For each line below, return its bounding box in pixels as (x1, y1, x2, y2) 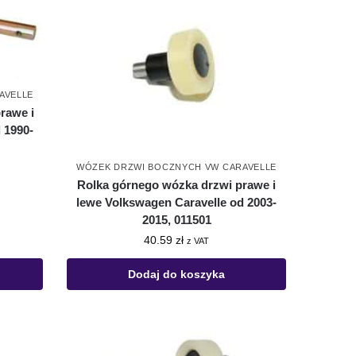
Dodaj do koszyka (128, 267, 226, 281)
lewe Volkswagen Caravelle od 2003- (76, 195, 277, 209)
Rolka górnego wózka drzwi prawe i (77, 177, 277, 192)
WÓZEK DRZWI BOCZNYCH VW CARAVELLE (76, 161, 277, 172)
